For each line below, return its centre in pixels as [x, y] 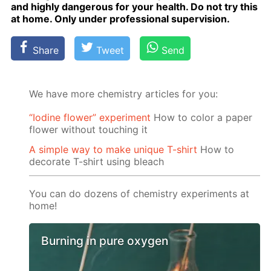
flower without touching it [89, 130]
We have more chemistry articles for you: [124, 93]
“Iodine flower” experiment [90, 118]
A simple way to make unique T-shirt [113, 149]
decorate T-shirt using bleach [97, 161]
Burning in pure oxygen [105, 241]
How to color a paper [202, 118]
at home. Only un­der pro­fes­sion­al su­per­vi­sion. [121, 18]
